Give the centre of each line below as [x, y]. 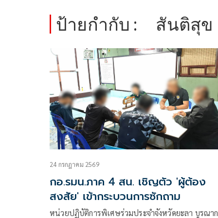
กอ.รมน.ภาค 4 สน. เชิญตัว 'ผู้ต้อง [128, 182]
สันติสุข [185, 24]
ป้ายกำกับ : [97, 24]
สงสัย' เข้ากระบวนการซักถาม [115, 197]
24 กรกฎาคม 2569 [74, 164]
